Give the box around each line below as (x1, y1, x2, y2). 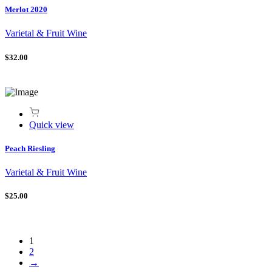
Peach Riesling (5, 143, 55, 153)
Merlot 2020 (5, 5, 47, 15)
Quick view (29, 119, 74, 130)
